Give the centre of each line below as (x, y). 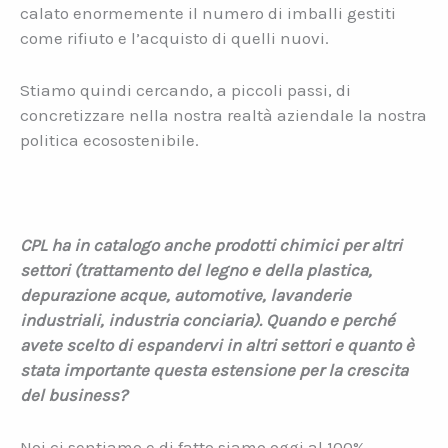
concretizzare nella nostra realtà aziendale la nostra (223, 115)
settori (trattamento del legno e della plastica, (196, 269)
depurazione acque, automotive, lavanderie (185, 294)
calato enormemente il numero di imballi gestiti (208, 12)
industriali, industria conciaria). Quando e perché (207, 319)
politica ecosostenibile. (109, 140)
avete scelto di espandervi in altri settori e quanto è (217, 344)
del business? (73, 394)
